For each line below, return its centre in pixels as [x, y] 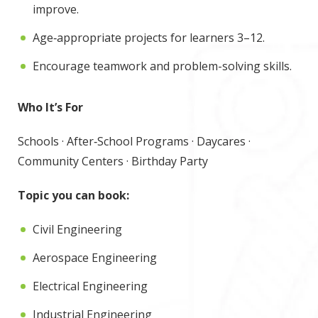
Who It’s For [50, 107]
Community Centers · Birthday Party [113, 161]
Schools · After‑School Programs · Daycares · [134, 141]
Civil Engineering [77, 229]
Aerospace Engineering [95, 258]
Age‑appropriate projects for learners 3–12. [149, 38]
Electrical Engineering [90, 286]
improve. [56, 9]
